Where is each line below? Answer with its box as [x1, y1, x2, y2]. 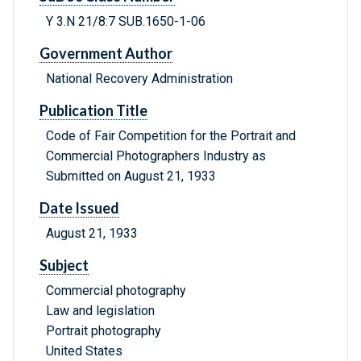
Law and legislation [46, 303, 155, 319]
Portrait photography [46, 323, 161, 339]
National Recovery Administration [46, 71, 233, 87]
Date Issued [39, 199, 119, 218]
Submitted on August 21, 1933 [46, 168, 216, 185]
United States [46, 343, 122, 359]
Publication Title [39, 102, 147, 120]
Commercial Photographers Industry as [46, 148, 266, 164]
